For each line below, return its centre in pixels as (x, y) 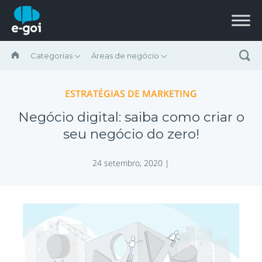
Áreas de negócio (125, 56)
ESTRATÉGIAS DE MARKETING (131, 94)
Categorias (51, 56)
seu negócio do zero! (131, 134)
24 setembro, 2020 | (131, 163)
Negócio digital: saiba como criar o (131, 117)
